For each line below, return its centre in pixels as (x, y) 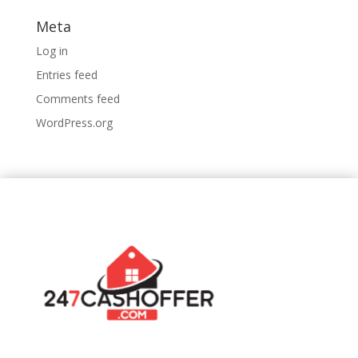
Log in (52, 50)
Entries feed (66, 74)
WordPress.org (74, 122)
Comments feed (78, 98)
